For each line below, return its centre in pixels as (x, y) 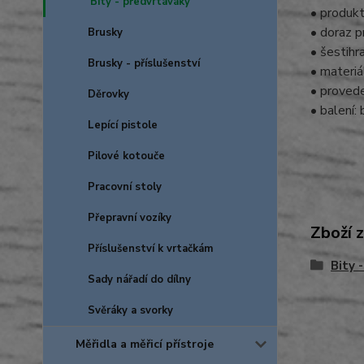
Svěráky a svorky (130, 310)
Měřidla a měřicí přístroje (145, 344)
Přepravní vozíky (130, 218)
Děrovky (108, 94)
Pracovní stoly (125, 187)
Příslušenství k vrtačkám (150, 249)
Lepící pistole (123, 125)
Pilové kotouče (126, 156)
